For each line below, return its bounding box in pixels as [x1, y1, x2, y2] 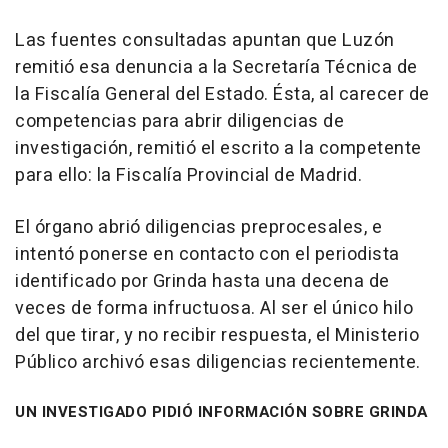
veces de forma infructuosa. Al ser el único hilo [15, 295, 413, 323]
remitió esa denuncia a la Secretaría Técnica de [15, 54, 418, 82]
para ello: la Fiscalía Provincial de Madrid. [15, 162, 362, 190]
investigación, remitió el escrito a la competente [15, 135, 422, 163]
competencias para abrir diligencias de [15, 108, 344, 136]
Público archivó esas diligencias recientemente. [15, 349, 421, 377]
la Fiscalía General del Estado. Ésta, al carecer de [15, 81, 430, 109]
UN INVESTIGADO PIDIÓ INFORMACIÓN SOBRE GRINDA [15, 401, 428, 424]
